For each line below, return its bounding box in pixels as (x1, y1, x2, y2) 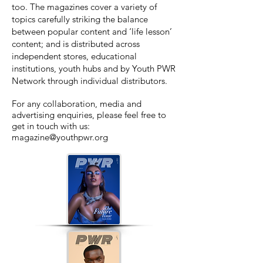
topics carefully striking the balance (12, 14, 148, 25)
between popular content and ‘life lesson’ (12, 26, 172, 37)
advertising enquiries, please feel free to (12, 109, 166, 120)
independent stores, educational (12, 50, 137, 62)
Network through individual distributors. (12, 75, 167, 86)
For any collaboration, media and (12, 98, 141, 109)
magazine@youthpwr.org (12, 131, 108, 143)
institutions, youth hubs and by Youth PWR (12, 63, 176, 74)
